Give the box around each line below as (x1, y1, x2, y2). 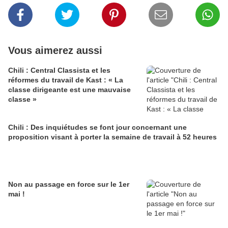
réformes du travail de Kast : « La (8, 76, 123, 84)
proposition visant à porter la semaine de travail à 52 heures (8, 133, 217, 141)
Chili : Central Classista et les (8, 66, 110, 75)
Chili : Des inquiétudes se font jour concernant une (8, 123, 187, 132)
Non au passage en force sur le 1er (8, 180, 129, 189)
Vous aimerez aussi (8, 45, 102, 56)
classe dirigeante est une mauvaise (8, 85, 131, 94)
